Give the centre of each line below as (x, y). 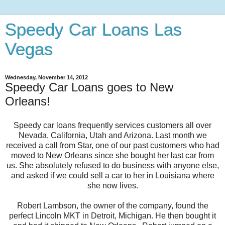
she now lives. (113, 185)
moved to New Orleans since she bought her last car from (113, 155)
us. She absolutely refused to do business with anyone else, (113, 165)
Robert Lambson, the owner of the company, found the (113, 205)
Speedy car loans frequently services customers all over (113, 125)
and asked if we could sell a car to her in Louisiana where (113, 175)
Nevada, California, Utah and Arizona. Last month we (113, 135)
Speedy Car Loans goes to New (89, 87)
